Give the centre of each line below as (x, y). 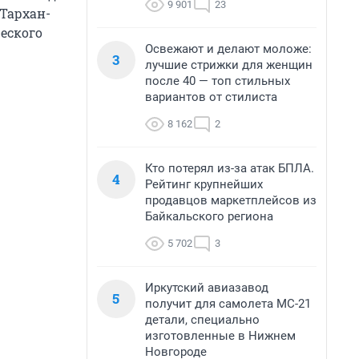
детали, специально (202, 320)
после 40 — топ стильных (218, 81)
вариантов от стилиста (211, 97)
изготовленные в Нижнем (220, 336)
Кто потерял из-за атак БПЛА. (230, 168)
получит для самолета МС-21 (228, 304)
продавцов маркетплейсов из (231, 200)
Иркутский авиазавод (207, 288)
